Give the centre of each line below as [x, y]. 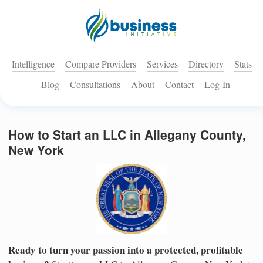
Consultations [95, 85]
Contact [179, 85]
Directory [206, 64]
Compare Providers [100, 64]
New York [36, 150]
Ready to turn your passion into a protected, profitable [126, 249]
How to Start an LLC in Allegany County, [127, 135]
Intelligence [33, 64]
